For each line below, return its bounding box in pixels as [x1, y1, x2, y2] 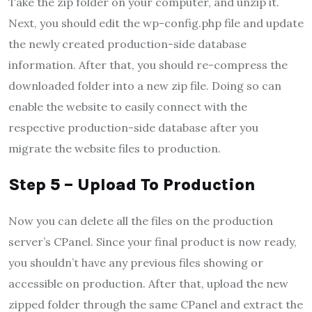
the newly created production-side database [8, 37, 247, 52]
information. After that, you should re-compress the [8, 58, 288, 72]
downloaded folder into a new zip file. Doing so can [8, 79, 281, 93]
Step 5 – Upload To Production [8, 175, 256, 195]
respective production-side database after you [8, 120, 258, 135]
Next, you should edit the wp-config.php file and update [8, 16, 304, 31]
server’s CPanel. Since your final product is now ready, [8, 235, 297, 249]
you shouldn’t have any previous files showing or [8, 256, 263, 270]
